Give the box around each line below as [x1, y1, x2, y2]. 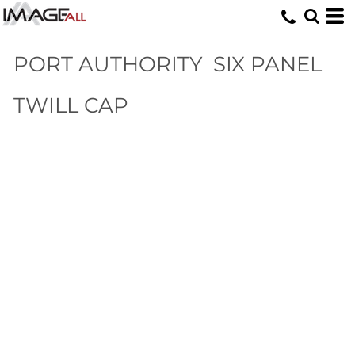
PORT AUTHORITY [13, 52, 204, 77]
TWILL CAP [13, 93, 129, 118]
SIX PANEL [212, 52, 322, 77]
